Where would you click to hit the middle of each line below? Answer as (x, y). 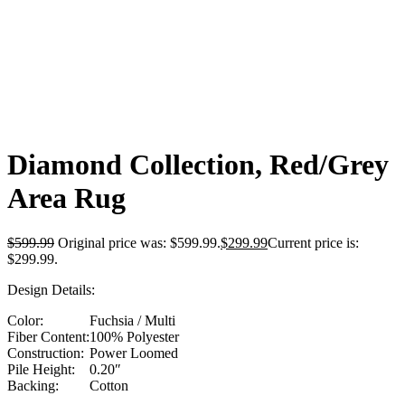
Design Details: (51, 289)
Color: (25, 320)
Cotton (109, 385)
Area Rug (66, 198)
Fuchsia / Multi (132, 320)
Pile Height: (41, 369)
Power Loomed (134, 353)
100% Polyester (134, 336)
